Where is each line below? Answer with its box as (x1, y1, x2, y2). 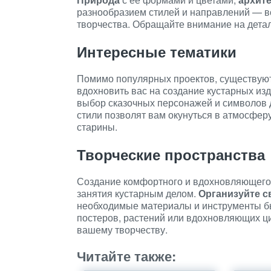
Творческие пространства (77, 144, 265, 165)
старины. (77, 120, 117, 134)
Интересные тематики (77, 41, 237, 62)
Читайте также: (77, 246, 176, 266)
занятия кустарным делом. (77, 186, 198, 200)
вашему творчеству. (77, 223, 168, 237)
